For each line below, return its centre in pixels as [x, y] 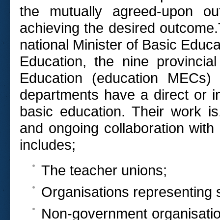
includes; [48, 145]
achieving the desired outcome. [119, 28]
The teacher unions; [104, 170]
